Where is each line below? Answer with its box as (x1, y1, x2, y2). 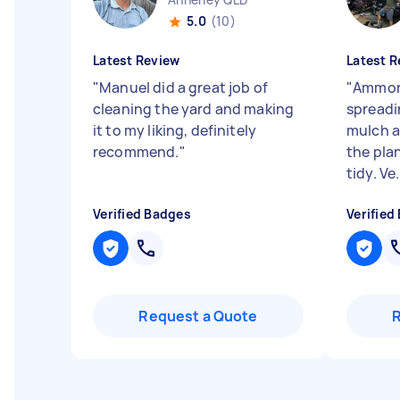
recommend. (93, 142, 179, 162)
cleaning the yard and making (93, 99, 295, 119)
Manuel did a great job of (99, 78, 268, 97)
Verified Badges (93, 205, 191, 222)
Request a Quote (138, 306, 258, 326)
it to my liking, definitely (93, 121, 257, 140)
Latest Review (93, 52, 180, 69)
